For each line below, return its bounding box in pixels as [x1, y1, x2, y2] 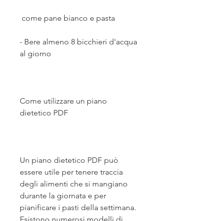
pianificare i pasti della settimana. [20, 203, 136, 213]
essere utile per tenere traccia [20, 167, 123, 177]
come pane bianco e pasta [22, 13, 115, 23]
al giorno [20, 49, 51, 59]
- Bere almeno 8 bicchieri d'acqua [20, 37, 137, 47]
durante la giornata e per [20, 191, 106, 201]
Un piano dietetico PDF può [20, 155, 118, 165]
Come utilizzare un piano [20, 96, 107, 106]
